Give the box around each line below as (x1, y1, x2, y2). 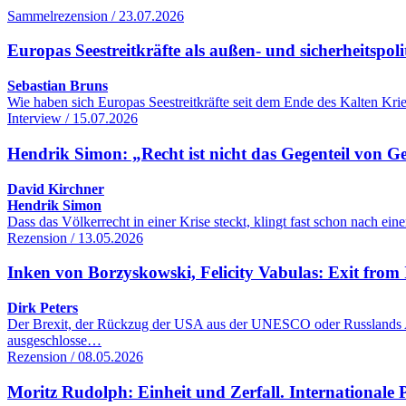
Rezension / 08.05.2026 (7, 349, 143, 365)
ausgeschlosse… (7, 333, 101, 349)
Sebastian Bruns (7, 78, 108, 94)
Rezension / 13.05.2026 (7, 229, 143, 246)
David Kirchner (7, 180, 104, 197)
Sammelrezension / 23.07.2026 (7, 7, 184, 24)
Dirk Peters (7, 300, 78, 316)
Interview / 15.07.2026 (7, 111, 138, 127)
